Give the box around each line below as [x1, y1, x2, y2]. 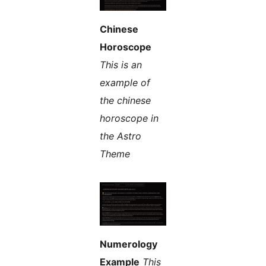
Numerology [100, 238, 157, 251]
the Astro [100, 130, 141, 142]
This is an [100, 59, 142, 71]
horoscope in [100, 112, 159, 125]
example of [100, 77, 150, 89]
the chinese [100, 94, 151, 107]
